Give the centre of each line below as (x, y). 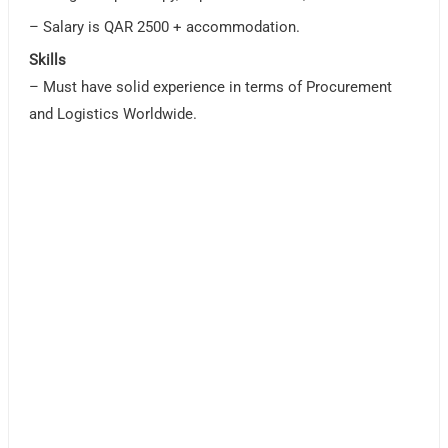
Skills (50, 60)
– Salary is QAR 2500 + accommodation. (165, 27)
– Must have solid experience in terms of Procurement (211, 87)
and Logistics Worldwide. (113, 114)
